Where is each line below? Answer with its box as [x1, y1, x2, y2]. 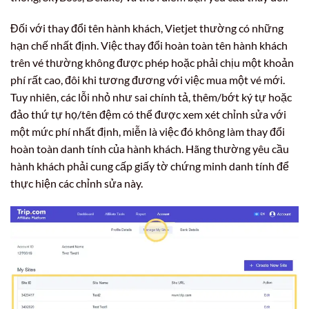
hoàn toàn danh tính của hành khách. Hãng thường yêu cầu [10, 142, 289, 156]
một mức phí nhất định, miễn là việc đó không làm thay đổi [10, 125, 285, 139]
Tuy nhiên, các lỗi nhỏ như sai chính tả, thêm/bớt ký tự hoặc [10, 90, 292, 104]
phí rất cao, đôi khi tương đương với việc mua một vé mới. [10, 73, 285, 87]
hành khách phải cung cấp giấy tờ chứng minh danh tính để [10, 159, 289, 173]
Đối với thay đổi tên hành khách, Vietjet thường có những [10, 21, 283, 35]
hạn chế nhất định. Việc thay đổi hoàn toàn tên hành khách [10, 39, 288, 52]
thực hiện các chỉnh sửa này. [10, 177, 143, 190]
